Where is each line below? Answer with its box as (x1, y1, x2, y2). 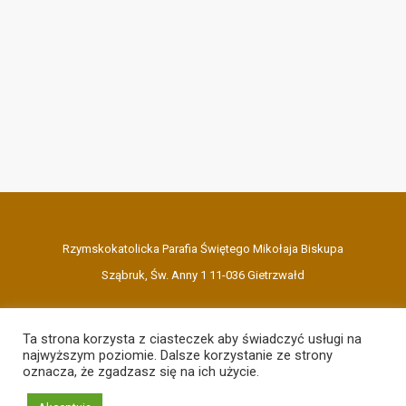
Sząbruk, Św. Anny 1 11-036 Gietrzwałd (101, 268, 304, 282)
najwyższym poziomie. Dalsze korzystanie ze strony (23, 347, 333, 363)
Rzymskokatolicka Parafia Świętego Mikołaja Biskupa (63, 242, 343, 256)
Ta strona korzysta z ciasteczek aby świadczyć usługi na (23, 331, 362, 347)
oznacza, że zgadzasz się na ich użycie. (23, 363, 259, 380)
